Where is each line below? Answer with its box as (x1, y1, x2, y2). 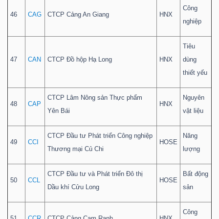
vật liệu (183, 107, 203, 115)
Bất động (183, 170, 208, 178)
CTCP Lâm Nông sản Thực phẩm (47, 94, 142, 102)
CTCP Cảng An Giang (47, 11, 109, 19)
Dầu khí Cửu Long (47, 183, 99, 191)
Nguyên (183, 94, 204, 102)
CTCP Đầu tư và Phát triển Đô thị (47, 170, 143, 178)
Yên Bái (47, 107, 70, 115)
